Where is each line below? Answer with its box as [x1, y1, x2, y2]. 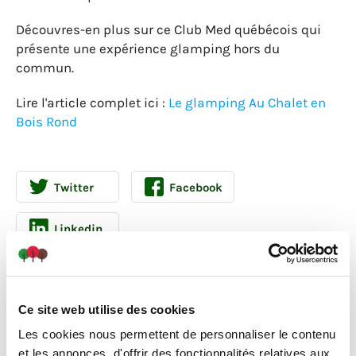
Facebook [169, 180, 222, 195]
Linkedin [54, 222, 103, 236]
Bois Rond [16, 114, 77, 130]
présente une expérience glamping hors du [16, 41, 280, 56]
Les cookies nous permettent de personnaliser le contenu [18, 327, 336, 341]
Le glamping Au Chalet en [168, 95, 326, 110]
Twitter [54, 180, 94, 195]
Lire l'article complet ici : [16, 95, 168, 110]
